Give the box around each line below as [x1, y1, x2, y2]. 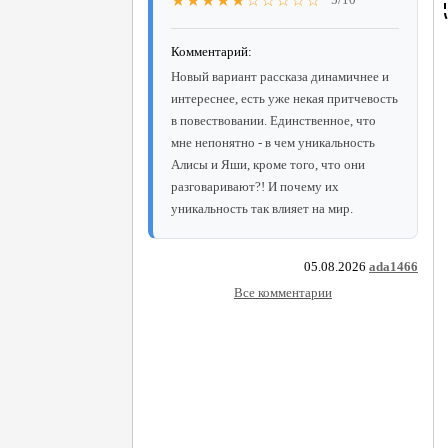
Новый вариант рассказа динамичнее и [171, 68, 389, 84]
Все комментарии [234, 284, 332, 300]
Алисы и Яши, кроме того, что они [171, 156, 365, 172]
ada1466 [369, 258, 418, 274]
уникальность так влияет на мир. [171, 200, 353, 216]
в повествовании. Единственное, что [171, 112, 376, 128]
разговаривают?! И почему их [171, 178, 339, 194]
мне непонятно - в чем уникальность [171, 134, 375, 150]
